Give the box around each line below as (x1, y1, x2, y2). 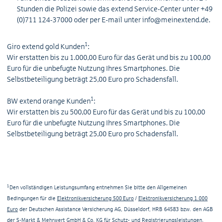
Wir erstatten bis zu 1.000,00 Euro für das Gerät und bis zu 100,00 (7, 54, 211, 61)
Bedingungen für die (7, 195, 57, 201)
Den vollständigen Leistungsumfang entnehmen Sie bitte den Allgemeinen (9, 184, 187, 190)
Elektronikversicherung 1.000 (138, 195, 208, 201)
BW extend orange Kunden (7, 97, 91, 105)
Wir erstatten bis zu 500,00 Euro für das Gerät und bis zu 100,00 (7, 108, 205, 116)
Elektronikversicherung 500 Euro (57, 195, 134, 201)
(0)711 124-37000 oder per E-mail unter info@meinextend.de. (17, 16, 210, 24)
